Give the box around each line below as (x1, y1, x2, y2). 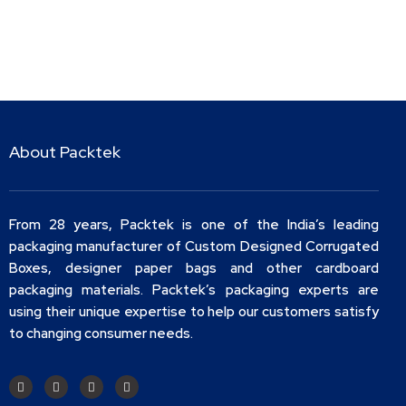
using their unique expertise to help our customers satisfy (9, 302, 379, 321)
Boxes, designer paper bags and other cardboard (9, 258, 379, 277)
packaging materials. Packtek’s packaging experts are (9, 280, 379, 299)
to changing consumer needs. (9, 324, 196, 343)
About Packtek (9, 140, 121, 162)
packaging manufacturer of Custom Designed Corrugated (9, 237, 379, 256)
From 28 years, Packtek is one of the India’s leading (9, 215, 379, 234)
